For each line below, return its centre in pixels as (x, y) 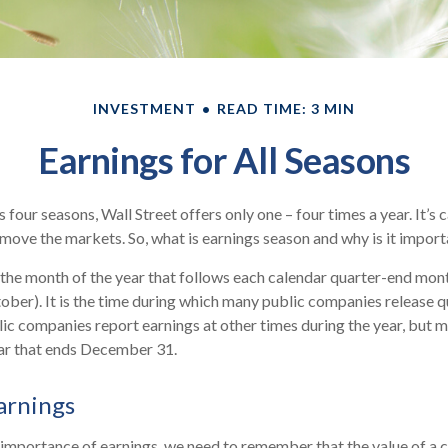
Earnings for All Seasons (224, 159)
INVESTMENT (144, 108)
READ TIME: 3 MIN (286, 108)
